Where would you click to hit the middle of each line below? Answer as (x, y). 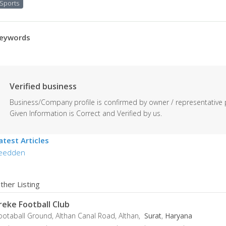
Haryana (179, 216)
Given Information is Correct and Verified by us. (86, 113)
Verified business (43, 86)
